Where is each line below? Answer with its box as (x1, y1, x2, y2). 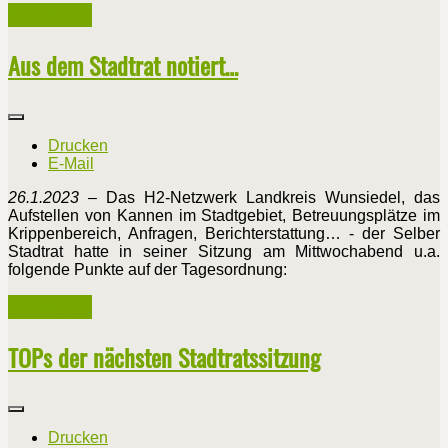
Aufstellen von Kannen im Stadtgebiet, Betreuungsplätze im (8, 207, 440, 225)
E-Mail (48, 155, 94, 173)
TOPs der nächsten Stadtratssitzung (8, 338, 320, 375)
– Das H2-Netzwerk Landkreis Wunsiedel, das (79, 189, 440, 207)
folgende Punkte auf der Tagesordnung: (8, 261, 287, 279)
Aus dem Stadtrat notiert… (8, 47, 238, 84)
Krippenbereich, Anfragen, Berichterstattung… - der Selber (8, 225, 440, 243)
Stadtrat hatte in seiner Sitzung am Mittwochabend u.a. (8, 243, 440, 261)
